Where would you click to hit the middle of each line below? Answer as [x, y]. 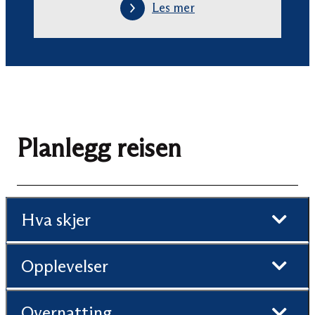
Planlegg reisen [99, 148]
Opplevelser [65, 266]
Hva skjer [56, 219]
